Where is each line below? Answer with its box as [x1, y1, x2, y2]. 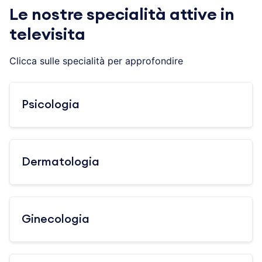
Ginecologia [22, 213, 89, 226]
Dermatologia [22, 156, 99, 168]
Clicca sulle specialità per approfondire [9, 55, 183, 67]
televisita [9, 26, 85, 43]
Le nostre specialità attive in [9, 6, 235, 23]
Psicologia [22, 99, 80, 111]
